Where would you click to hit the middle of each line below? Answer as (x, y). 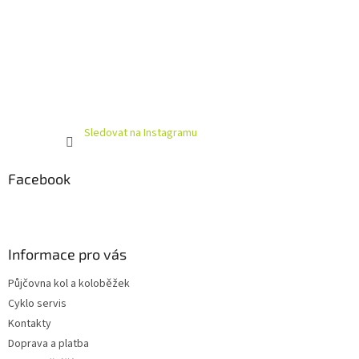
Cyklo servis (37, 304)
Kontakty (30, 324)
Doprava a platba (48, 344)
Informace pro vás (67, 254)
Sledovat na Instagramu (140, 133)
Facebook (39, 179)
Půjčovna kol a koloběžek (69, 284)
